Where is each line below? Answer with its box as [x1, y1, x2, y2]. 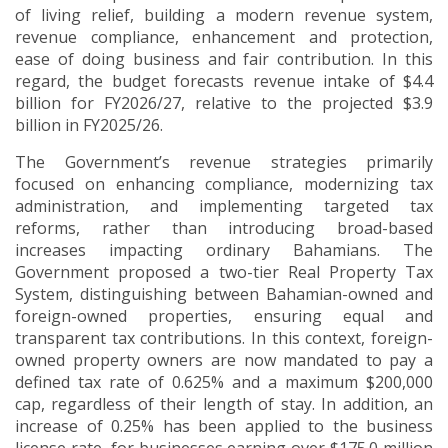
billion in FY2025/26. [15, 114, 163, 137]
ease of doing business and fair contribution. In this [15, 48, 433, 71]
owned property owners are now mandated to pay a [15, 349, 433, 372]
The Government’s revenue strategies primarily [15, 151, 433, 174]
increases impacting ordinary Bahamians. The [15, 239, 433, 262]
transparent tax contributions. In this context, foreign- [15, 327, 433, 350]
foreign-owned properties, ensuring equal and [15, 305, 433, 328]
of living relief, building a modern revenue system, [15, 4, 433, 27]
